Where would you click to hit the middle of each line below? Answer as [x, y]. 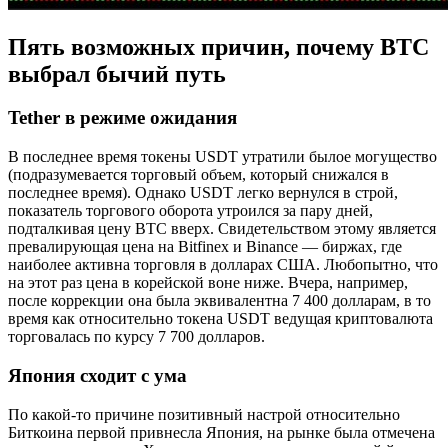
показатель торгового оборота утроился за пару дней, [190, 211]
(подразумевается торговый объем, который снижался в [198, 175]
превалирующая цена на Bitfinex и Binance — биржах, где [205, 247]
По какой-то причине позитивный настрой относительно [204, 414]
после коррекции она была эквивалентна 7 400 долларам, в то [219, 301]
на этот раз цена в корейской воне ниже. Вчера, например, [208, 283]
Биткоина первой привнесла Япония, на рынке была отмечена [221, 432]
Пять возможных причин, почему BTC [218, 46]
